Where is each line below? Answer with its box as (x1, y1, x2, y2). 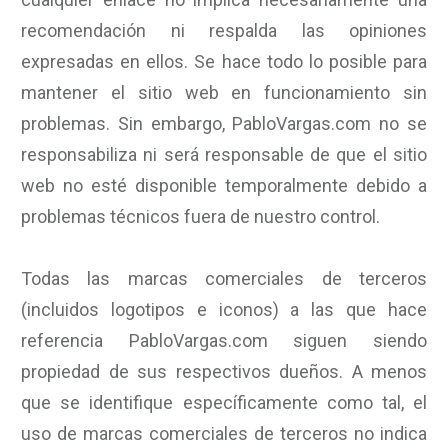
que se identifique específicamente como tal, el (21, 392, 427, 413)
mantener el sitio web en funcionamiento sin (21, 82, 427, 103)
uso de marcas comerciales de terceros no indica (21, 423, 427, 444)
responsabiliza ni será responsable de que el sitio (21, 144, 427, 165)
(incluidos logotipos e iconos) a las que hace (21, 299, 427, 320)
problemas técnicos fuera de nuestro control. (21, 206, 380, 227)
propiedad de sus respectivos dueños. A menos (21, 361, 427, 382)
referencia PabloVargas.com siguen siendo (21, 330, 427, 351)
